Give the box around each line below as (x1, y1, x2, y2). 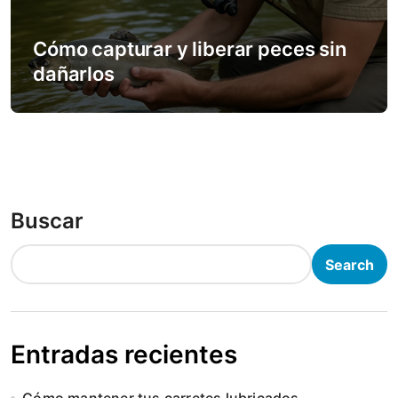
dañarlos (33, 62, 115, 85)
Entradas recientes (11, 339, 237, 370)
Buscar (11, 208, 84, 234)
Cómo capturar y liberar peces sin (33, 37, 346, 60)
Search (325, 255, 374, 274)
